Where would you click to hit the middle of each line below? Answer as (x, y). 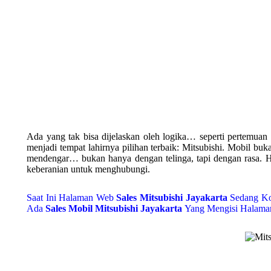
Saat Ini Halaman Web (72, 198)
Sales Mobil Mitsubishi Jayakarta (115, 208)
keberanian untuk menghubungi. (88, 169)
